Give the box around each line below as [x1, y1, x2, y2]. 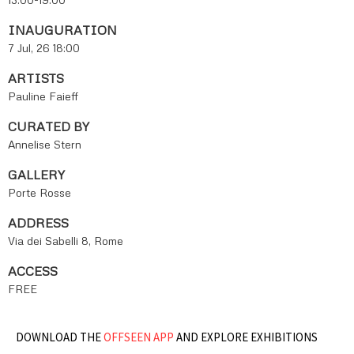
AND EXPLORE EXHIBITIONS [174, 330, 318, 345]
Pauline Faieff [8, 89, 78, 104]
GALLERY [8, 167, 65, 183]
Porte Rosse [8, 186, 71, 200]
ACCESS [8, 263, 58, 280]
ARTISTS [8, 70, 64, 87]
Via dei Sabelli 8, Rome [8, 234, 123, 248]
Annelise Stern [8, 137, 81, 152]
